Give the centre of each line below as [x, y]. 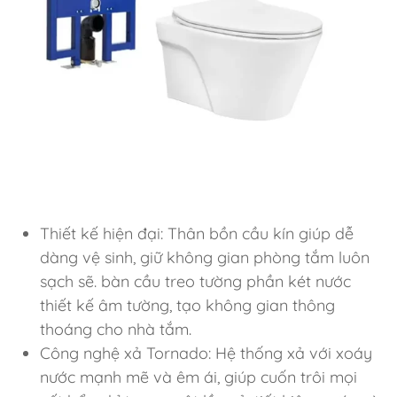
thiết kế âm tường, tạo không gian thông [187, 305]
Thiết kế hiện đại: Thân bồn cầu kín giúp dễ [197, 234]
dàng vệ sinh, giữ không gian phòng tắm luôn [205, 257]
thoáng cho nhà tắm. [116, 329]
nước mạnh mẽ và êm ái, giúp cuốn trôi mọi [198, 377]
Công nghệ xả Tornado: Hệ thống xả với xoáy [206, 353]
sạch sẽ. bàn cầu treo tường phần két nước [195, 281]
